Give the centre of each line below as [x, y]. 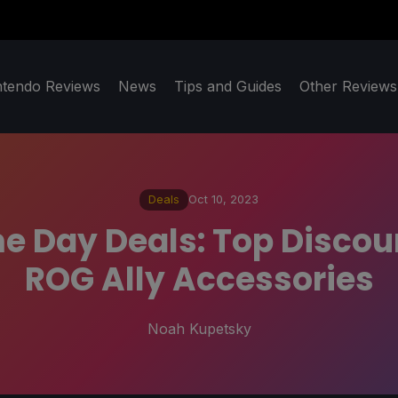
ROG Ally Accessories [199, 279]
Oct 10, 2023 [223, 200]
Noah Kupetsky [199, 328]
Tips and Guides [228, 87]
